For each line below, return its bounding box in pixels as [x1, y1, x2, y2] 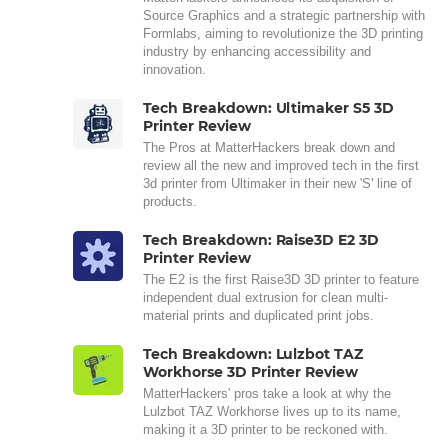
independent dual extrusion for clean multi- [143, 290, 388, 306]
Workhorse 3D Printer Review [143, 363, 359, 382]
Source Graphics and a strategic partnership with [143, 8, 425, 24]
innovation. [143, 62, 206, 78]
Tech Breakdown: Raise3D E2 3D [143, 231, 380, 250]
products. [143, 194, 197, 210]
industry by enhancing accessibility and [143, 44, 371, 60]
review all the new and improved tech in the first [143, 158, 419, 174]
